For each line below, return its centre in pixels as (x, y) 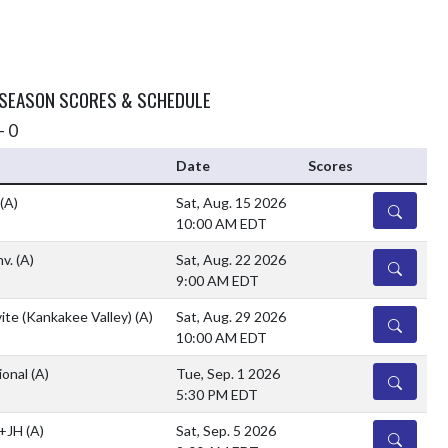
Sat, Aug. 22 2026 (231, 259)
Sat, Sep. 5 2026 (226, 430)
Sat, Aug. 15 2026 (231, 202)
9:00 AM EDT (217, 280)
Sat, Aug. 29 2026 (231, 316)
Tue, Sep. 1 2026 (228, 373)
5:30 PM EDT (217, 394)
